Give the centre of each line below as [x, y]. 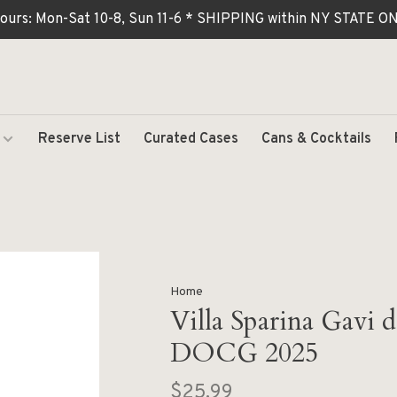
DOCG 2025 [244, 353]
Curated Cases [191, 139]
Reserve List [79, 139]
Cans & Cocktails [316, 139]
